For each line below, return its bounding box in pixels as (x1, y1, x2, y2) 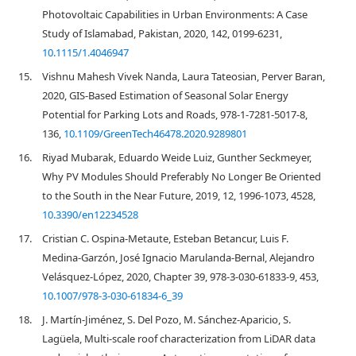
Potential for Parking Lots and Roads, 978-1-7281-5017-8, (42, 107, 308, 122)
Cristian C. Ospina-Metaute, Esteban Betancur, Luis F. (42, 231, 288, 246)
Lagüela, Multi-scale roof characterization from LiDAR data (42, 331, 315, 346)
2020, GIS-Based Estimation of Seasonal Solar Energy (42, 88, 288, 103)
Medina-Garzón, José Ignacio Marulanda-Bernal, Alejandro (42, 250, 315, 265)
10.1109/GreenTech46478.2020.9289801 (64, 126, 247, 141)
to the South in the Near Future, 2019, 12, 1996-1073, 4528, (42, 188, 315, 203)
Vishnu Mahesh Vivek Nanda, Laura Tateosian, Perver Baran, (42, 69, 325, 83)
